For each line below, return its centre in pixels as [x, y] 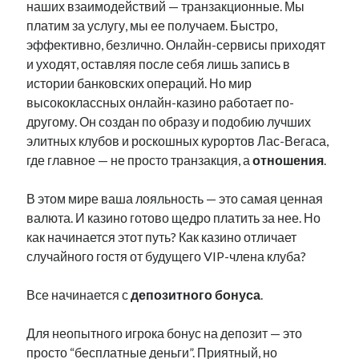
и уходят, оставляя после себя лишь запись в [159, 64]
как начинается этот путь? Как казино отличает [162, 237]
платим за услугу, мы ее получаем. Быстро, [152, 25]
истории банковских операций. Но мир [139, 83]
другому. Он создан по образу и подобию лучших [169, 121]
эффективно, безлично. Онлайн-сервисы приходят [176, 44]
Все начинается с [79, 294]
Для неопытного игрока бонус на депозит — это [165, 333]
